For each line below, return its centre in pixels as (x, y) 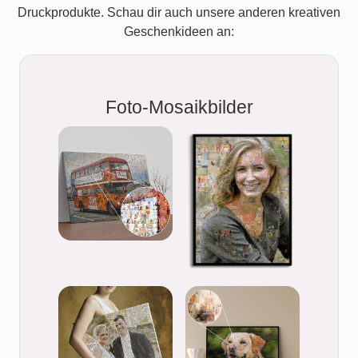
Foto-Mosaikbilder (179, 107)
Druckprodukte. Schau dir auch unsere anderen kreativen (179, 12)
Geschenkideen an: (179, 32)
